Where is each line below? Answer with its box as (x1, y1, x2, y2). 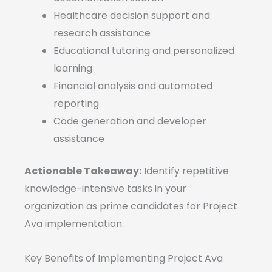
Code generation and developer (53, 114, 206, 129)
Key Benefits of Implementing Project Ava (24, 251, 223, 266)
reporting (53, 97, 99, 111)
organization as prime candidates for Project (24, 199, 237, 214)
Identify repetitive (141, 164, 229, 178)
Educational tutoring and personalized (53, 44, 234, 58)
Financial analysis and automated (53, 79, 212, 93)
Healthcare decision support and (53, 8, 210, 23)
